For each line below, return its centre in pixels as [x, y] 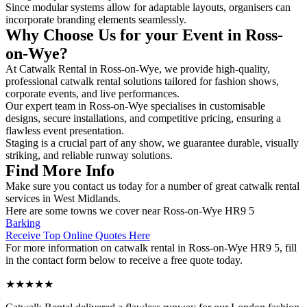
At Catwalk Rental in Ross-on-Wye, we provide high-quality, [138, 69]
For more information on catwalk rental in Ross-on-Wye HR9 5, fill [151, 247]
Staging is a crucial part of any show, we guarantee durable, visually [152, 143]
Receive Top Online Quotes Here [78, 235]
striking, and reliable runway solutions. [89, 155]
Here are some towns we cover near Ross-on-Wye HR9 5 [130, 210]
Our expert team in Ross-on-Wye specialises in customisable [135, 106]
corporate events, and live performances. [94, 93]
